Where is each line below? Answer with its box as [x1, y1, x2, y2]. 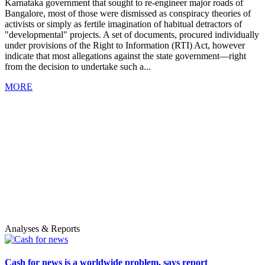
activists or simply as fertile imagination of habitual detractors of [5, 18, 242, 29]
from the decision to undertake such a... [5, 61, 151, 72]
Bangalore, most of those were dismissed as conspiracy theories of [5, 8, 251, 18]
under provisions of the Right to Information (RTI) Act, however [5, 40, 245, 50]
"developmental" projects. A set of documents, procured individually [5, 29, 259, 40]
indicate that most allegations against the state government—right [5, 50, 246, 61]
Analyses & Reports [5, 223, 80, 234]
